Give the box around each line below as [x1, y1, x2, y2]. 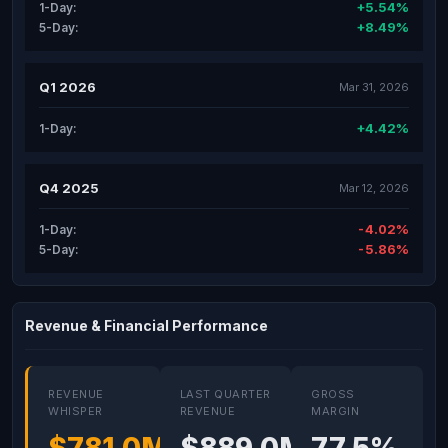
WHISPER [48, 404, 103, 418]
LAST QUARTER [179, 387, 271, 401]
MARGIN [311, 404, 360, 418]
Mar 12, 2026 [339, 180, 409, 195]
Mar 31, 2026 [339, 79, 409, 94]
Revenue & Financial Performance [25, 317, 268, 334]
